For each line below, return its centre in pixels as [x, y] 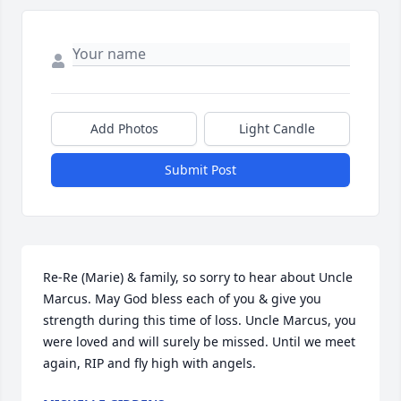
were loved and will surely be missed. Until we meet [199, 342]
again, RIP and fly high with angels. [149, 363]
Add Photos [124, 129]
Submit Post [200, 170]
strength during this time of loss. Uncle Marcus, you [200, 320]
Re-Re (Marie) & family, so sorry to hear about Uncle [198, 277]
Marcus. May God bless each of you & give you [182, 299]
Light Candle [277, 129]
